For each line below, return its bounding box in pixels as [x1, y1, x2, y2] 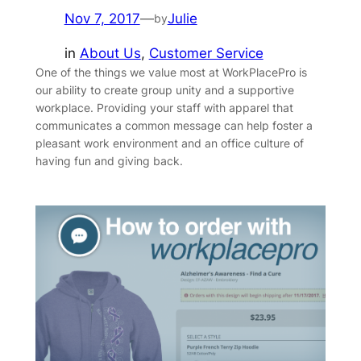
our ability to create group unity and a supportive [35, 82, 294, 97]
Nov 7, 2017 [64, 10, 140, 27]
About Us [79, 44, 141, 61]
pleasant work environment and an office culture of [35, 135, 304, 150]
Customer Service [148, 44, 263, 61]
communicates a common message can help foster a [35, 118, 313, 132]
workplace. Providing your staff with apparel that [35, 100, 293, 114]
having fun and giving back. [35, 153, 183, 168]
